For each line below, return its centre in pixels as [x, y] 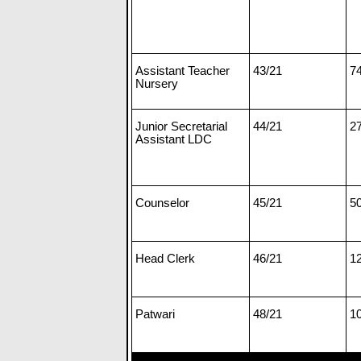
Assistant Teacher [183, 70]
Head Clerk [165, 258]
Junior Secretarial [181, 126]
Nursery [157, 83]
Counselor [162, 202]
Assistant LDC [174, 139]
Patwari [155, 313]
